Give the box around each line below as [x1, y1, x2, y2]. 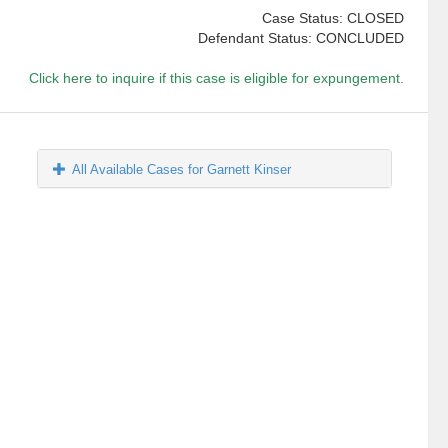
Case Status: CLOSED [261, 10, 404, 27]
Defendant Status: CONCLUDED [197, 30, 404, 47]
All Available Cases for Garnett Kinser [72, 162, 292, 178]
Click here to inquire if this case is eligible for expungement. [28, 70, 404, 87]
